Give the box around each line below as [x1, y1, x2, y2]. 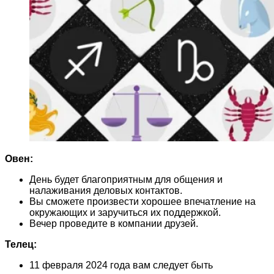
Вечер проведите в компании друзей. [29, 218, 198, 229]
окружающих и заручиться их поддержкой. [29, 207, 221, 218]
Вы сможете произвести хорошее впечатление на [29, 196, 256, 207]
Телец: [5, 239, 37, 250]
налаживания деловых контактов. [29, 185, 182, 196]
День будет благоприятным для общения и [29, 174, 223, 185]
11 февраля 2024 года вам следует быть [29, 259, 213, 270]
